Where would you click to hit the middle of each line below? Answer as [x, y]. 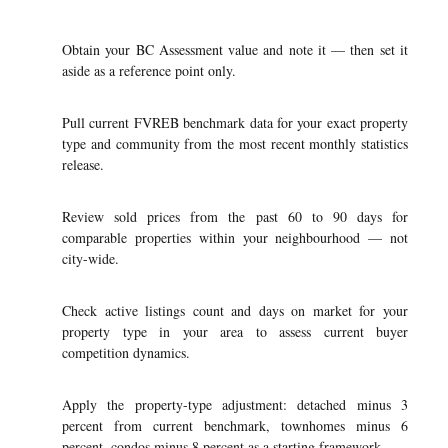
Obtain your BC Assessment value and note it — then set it [235, 49]
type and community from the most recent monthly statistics [235, 143]
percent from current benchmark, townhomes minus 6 [235, 425]
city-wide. [90, 258]
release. [83, 164]
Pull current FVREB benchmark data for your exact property [235, 122]
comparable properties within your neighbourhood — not [235, 237]
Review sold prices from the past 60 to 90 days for [235, 216]
